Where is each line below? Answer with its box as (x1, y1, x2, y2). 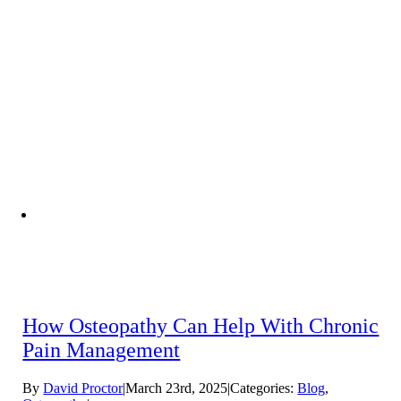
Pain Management (22, 337, 181, 362)
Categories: (230, 380, 298, 396)
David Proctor (43, 380, 124, 396)
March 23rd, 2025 (125, 380, 228, 396)
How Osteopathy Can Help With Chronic (22, 313, 380, 337)
